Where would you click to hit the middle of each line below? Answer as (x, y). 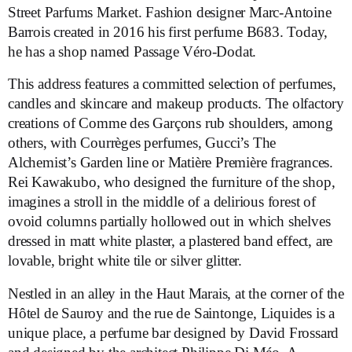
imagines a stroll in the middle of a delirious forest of (162, 202)
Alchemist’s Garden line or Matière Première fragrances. (170, 163)
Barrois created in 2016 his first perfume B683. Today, (168, 32)
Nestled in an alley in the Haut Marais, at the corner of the (176, 293)
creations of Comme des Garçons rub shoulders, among (170, 123)
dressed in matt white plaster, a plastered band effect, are (170, 241)
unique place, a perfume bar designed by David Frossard (174, 332)
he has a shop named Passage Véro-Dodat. (132, 52)
